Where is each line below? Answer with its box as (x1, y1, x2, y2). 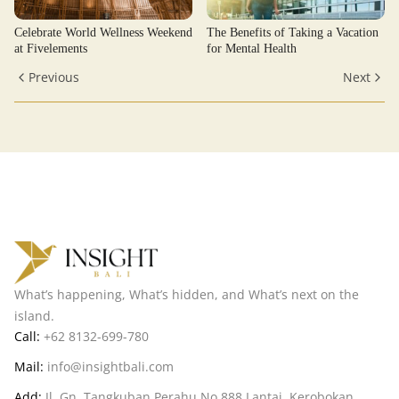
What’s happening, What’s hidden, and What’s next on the (14, 286, 359, 303)
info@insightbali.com (47, 358, 174, 375)
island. (14, 307, 54, 324)
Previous (28, 69, 79, 85)
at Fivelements (14, 42, 87, 55)
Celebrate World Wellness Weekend (14, 26, 192, 39)
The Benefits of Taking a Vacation (207, 26, 379, 39)
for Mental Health (207, 42, 297, 55)
